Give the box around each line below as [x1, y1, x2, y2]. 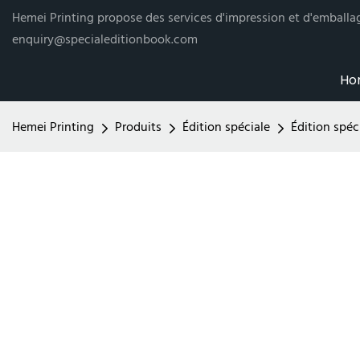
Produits [115, 117, 162, 138]
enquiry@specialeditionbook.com [12, 30, 198, 51]
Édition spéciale [182, 117, 270, 138]
